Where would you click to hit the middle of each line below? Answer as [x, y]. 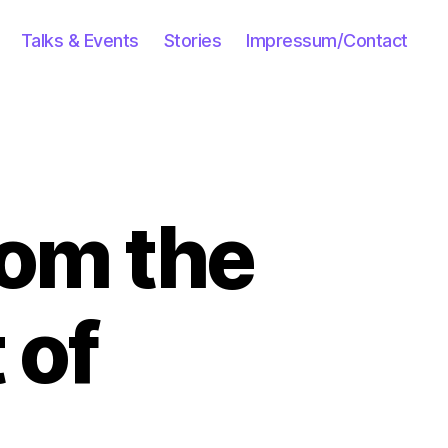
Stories [192, 40]
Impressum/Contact [327, 40]
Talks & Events [79, 40]
